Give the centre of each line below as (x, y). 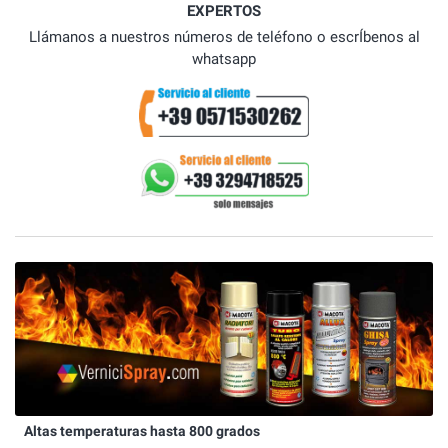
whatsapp (224, 59)
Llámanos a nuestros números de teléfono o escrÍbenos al (224, 37)
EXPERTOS (224, 11)
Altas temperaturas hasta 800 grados (142, 430)
